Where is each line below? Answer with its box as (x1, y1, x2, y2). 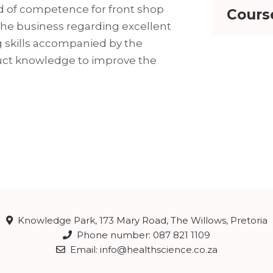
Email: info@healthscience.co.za (67, 244, 218, 256)
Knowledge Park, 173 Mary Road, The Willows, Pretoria (15, 214, 268, 227)
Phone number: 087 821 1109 (74, 229, 210, 241)
